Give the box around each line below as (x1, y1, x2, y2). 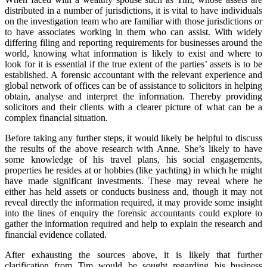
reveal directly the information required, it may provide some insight (5, 197, 262, 207)
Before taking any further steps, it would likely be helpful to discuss (5, 132, 262, 143)
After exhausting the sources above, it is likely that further (5, 249, 262, 260)
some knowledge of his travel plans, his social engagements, (5, 154, 262, 164)
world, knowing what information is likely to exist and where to (5, 48, 262, 58)
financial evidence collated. (5, 229, 107, 240)
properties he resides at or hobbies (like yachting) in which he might (5, 164, 262, 175)
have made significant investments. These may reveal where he (5, 175, 262, 186)
